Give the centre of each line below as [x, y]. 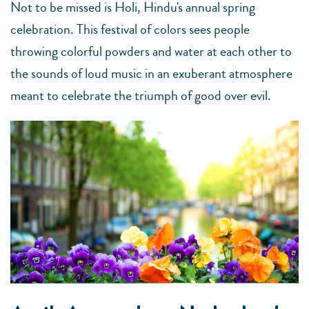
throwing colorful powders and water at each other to [151, 51]
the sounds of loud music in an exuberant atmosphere [151, 73]
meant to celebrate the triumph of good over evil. [141, 95]
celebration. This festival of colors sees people [130, 29]
